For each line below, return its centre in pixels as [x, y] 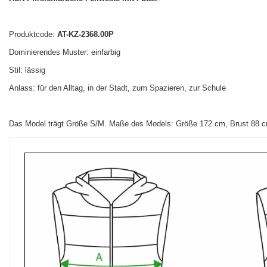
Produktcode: [33, 35]
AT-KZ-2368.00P [86, 35]
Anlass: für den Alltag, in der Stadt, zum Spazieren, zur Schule [117, 88]
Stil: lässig [27, 70]
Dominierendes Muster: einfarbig [65, 52]
